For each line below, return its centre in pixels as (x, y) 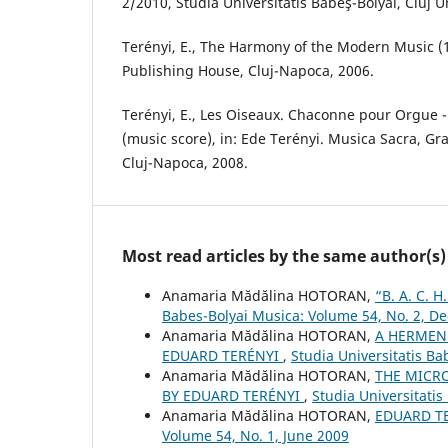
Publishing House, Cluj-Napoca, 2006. (248, 71)
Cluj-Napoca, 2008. (185, 163)
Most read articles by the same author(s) (284, 256)
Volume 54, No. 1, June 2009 (255, 436)
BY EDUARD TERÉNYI (233, 396)
